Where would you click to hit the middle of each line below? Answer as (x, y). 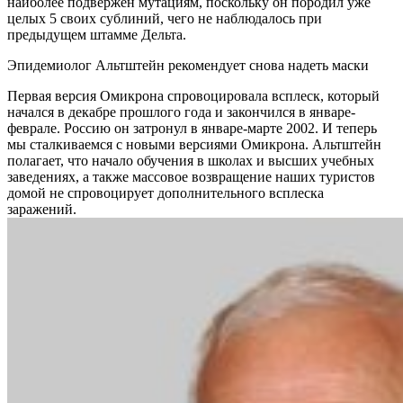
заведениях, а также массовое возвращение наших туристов (191, 177)
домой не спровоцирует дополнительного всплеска (166, 193)
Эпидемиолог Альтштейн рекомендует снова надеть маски (188, 66)
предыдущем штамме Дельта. (99, 35)
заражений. (42, 210)
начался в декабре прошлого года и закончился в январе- (181, 112)
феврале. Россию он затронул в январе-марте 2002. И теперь (192, 129)
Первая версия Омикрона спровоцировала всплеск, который (193, 96)
